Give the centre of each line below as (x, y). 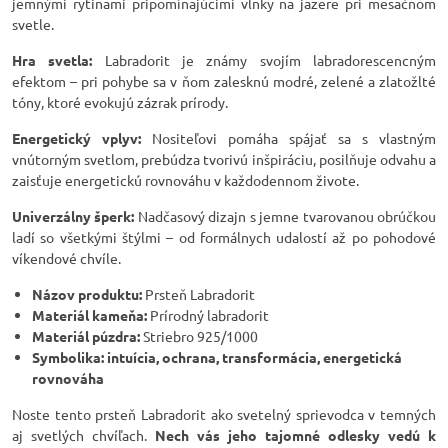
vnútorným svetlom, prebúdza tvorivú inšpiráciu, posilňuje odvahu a (224, 159)
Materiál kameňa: (89, 315)
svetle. (33, 24)
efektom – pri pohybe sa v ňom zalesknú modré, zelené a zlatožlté (224, 81)
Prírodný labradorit (208, 315)
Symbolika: (68, 357)
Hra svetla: (52, 60)
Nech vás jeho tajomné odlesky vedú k (295, 435)
